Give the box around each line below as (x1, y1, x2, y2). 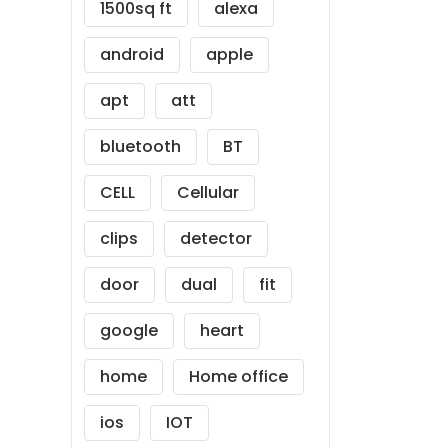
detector (180, 227, 252, 250)
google (100, 319, 158, 342)
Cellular (177, 181, 239, 204)
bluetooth (100, 135, 181, 158)
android (100, 43, 164, 66)
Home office (189, 365, 288, 388)
